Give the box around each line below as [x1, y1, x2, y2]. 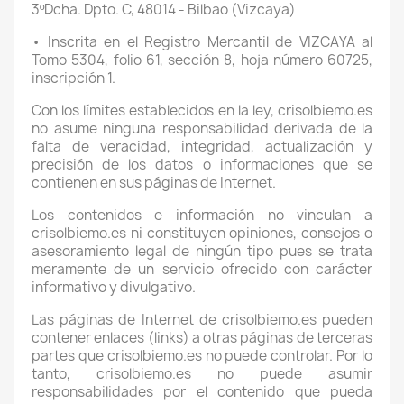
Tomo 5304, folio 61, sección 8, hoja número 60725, [32, 50, 372, 69]
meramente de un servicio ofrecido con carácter [32, 260, 372, 279]
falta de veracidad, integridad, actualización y [32, 137, 372, 156]
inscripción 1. [32, 69, 115, 87]
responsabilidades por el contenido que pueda [32, 382, 372, 401]
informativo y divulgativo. [32, 278, 196, 297]
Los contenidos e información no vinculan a [32, 206, 372, 225]
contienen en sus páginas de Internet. [32, 173, 276, 192]
